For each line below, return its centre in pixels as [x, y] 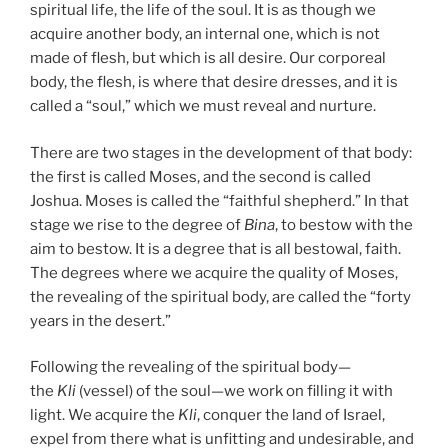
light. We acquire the [104, 415]
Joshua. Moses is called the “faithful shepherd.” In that [219, 200]
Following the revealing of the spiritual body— [190, 367]
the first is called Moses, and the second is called [200, 176]
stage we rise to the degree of [137, 224]
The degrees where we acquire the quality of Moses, [214, 272]
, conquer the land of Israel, [291, 415]
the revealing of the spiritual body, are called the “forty [220, 296]
